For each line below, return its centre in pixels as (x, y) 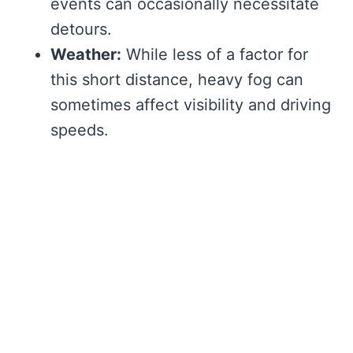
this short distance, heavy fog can (177, 80)
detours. (81, 30)
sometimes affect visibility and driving (191, 105)
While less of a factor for (215, 55)
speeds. (80, 130)
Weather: (86, 55)
